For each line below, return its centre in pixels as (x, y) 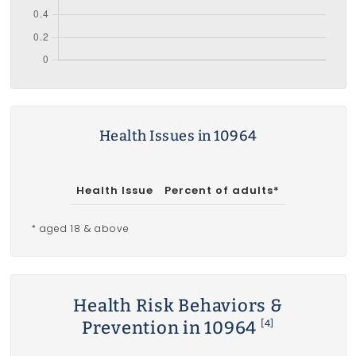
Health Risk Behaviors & (178, 305)
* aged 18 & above (80, 229)
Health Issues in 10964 (178, 136)
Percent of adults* (222, 191)
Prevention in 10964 (171, 327)
